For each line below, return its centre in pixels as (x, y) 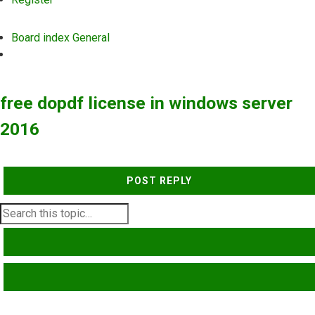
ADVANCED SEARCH (214, 276)
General (91, 38)
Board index (40, 38)
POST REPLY (159, 181)
